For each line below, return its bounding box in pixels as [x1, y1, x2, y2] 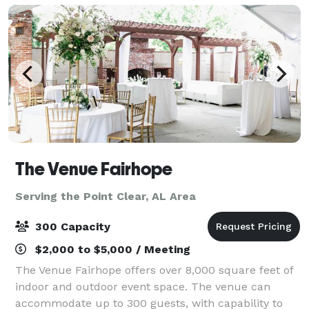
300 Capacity [32, 219, 110, 233]
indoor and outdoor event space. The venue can [15, 279, 270, 293]
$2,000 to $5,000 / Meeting [32, 242, 190, 256]
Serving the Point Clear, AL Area [15, 189, 196, 203]
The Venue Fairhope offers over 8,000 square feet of [15, 263, 293, 277]
